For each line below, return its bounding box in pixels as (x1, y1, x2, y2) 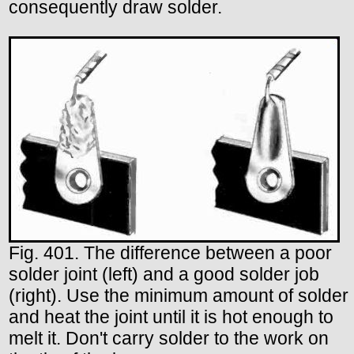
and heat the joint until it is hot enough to (9, 307, 333, 328)
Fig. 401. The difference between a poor (9, 243, 332, 264)
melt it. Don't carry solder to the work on (9, 328, 329, 349)
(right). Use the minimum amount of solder (9, 285, 348, 307)
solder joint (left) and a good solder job (9, 264, 319, 285)
